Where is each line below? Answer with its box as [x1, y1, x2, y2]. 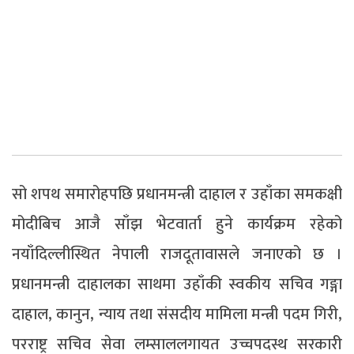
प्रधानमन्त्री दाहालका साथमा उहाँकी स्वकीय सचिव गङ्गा [12, 271, 342, 299]
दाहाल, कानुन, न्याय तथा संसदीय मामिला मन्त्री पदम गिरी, [12, 301, 342, 329]
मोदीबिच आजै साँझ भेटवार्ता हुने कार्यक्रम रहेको [12, 211, 342, 239]
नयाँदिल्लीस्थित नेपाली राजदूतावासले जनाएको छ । [12, 241, 342, 269]
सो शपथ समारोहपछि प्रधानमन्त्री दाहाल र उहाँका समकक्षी [12, 181, 342, 209]
